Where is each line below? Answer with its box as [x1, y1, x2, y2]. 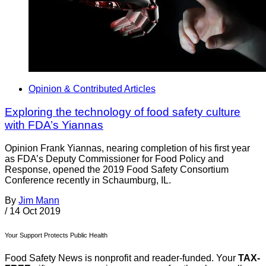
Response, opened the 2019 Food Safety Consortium [5, 164, 229, 175]
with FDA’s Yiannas [5, 118, 103, 131]
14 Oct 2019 [9, 205, 61, 216]
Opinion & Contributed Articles [28, 84, 156, 94]
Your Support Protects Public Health [5, 231, 107, 239]
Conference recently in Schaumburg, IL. [5, 175, 171, 185]
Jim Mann [18, 195, 59, 205]
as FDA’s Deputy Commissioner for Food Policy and [5, 153, 224, 164]
